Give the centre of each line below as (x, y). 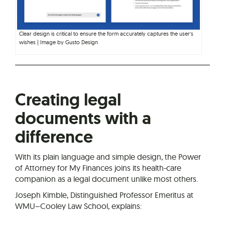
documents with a (83, 119)
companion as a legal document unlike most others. (106, 179)
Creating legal (68, 100)
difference (54, 137)
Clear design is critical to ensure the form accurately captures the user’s (106, 34)
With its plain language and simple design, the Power (108, 157)
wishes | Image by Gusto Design (59, 42)
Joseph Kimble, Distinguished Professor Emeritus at (104, 195)
